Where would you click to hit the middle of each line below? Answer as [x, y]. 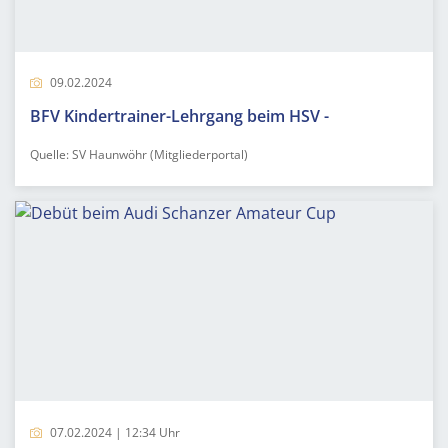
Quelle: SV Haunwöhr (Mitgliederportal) [139, 154]
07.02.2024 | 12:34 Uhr [113, 432]
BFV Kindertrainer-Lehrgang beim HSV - [179, 116]
